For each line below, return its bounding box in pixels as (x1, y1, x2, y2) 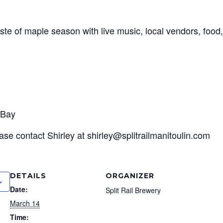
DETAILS (10, 171, 47, 181)
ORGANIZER (106, 171, 155, 181)
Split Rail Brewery (106, 185, 161, 196)
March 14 (10, 198, 40, 209)
